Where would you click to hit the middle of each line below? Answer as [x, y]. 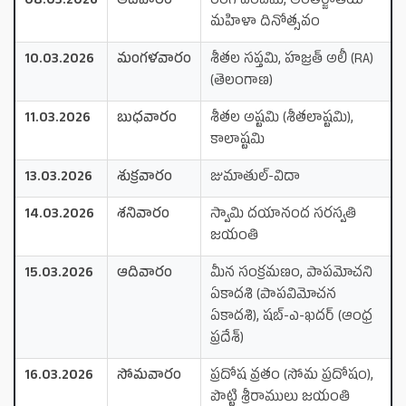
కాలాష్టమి [237, 140]
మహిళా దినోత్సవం [265, 23]
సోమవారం [149, 376]
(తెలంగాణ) [242, 82]
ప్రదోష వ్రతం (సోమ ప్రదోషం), [292, 376]
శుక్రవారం [145, 178]
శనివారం [143, 215]
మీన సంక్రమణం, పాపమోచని [291, 274]
